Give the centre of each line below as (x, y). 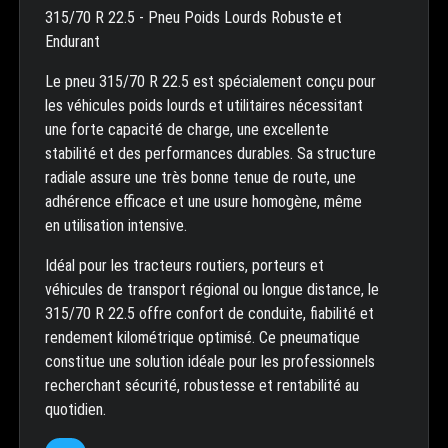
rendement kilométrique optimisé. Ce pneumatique (202, 338)
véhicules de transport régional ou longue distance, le (211, 290)
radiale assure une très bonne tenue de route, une (200, 178)
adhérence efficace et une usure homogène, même (203, 202)
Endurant (72, 42)
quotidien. (75, 410)
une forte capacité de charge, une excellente (186, 130)
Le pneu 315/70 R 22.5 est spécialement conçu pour (210, 82)
